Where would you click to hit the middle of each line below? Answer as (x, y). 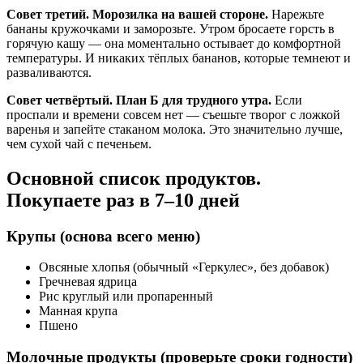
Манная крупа (78, 311)
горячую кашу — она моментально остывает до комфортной (174, 43)
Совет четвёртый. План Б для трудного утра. (139, 100)
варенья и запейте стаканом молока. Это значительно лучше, (175, 129)
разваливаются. (49, 72)
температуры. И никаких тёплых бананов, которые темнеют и (179, 58)
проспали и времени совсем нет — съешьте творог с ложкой (173, 114)
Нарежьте (296, 14)
